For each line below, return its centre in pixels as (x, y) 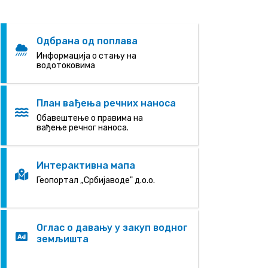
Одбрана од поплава (87, 41)
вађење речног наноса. (83, 128)
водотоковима (66, 66)
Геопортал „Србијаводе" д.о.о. (96, 180)
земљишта (63, 239)
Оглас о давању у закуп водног (112, 228)
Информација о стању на (86, 56)
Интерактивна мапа (86, 165)
